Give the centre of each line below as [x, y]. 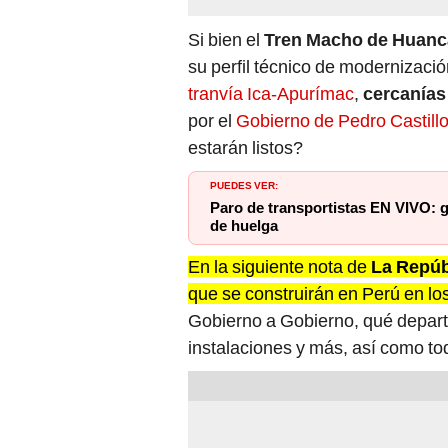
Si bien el [226, 40]
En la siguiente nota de [279, 267]
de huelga [244, 226]
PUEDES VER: [244, 184]
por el [212, 121]
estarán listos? [245, 148]
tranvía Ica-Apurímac [271, 94]
